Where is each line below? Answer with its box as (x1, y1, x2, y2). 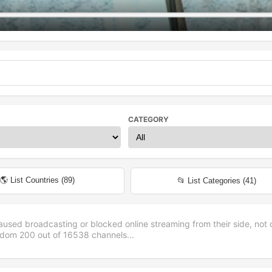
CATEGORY (127, 114, 169, 124)
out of (35, 229, 63, 240)
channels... (89, 229, 134, 240)
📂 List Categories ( (177, 176, 246, 186)
